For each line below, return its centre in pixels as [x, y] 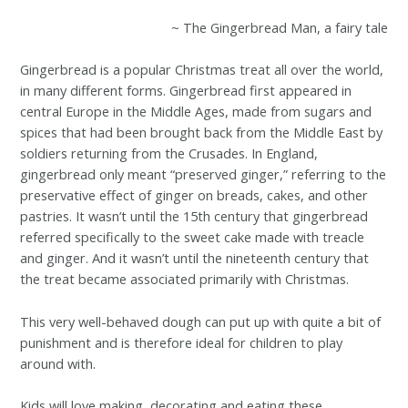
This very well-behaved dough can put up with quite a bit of [201, 321]
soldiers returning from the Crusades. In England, [169, 153]
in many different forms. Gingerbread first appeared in [186, 91]
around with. [58, 363]
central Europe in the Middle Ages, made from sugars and [196, 112]
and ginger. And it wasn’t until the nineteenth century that [195, 258]
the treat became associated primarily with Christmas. [185, 279]
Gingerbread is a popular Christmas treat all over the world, [202, 70]
